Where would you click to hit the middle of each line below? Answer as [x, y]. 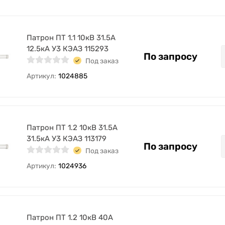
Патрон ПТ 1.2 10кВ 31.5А [72, 128]
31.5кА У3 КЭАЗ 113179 [67, 139]
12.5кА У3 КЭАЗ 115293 [68, 49]
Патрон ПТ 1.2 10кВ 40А [70, 217]
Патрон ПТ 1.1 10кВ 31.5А [71, 38]
